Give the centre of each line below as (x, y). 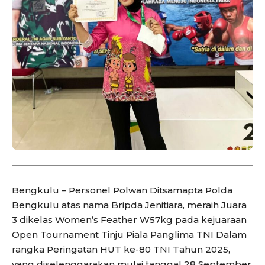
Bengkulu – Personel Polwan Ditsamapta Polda (122, 190)
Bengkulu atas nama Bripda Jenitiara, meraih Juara (129, 205)
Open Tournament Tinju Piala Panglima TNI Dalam (129, 235)
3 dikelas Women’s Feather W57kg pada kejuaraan (129, 220)
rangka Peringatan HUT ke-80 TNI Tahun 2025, (121, 250)
